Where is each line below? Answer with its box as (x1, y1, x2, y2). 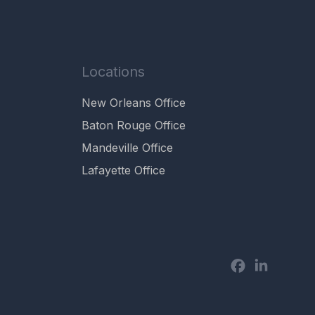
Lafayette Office (82, 162, 165, 177)
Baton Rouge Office (82, 117, 186, 132)
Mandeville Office (82, 140, 173, 155)
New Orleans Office (82, 95, 186, 110)
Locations (82, 63, 145, 80)
